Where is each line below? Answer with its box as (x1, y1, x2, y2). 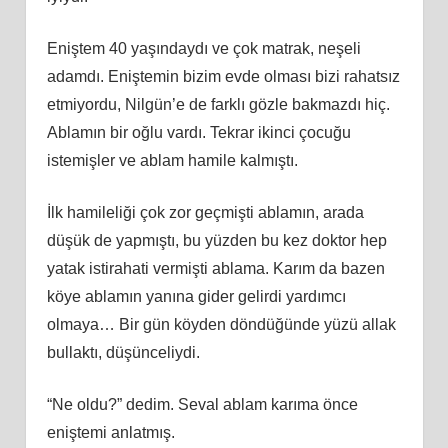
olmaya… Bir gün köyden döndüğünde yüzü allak (46, 315, 396, 333)
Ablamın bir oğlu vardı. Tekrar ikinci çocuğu (46, 123, 351, 141)
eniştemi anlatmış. (46, 423, 175, 441)
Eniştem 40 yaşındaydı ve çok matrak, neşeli (46, 39, 361, 57)
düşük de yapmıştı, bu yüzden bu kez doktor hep (46, 231, 387, 249)
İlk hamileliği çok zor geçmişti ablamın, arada (46, 203, 364, 221)
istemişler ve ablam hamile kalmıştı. (46, 151, 298, 169)
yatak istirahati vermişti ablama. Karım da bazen (46, 259, 385, 277)
